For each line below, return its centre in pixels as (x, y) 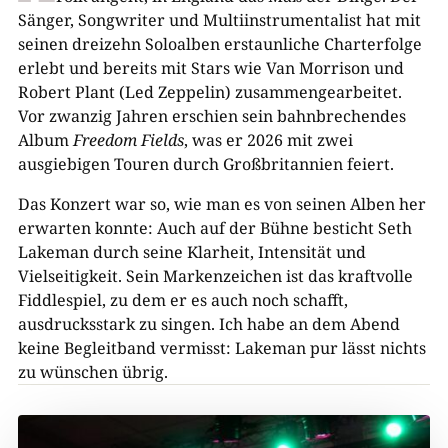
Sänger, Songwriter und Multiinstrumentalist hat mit (219, 20)
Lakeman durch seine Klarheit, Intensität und (191, 252)
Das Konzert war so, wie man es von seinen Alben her (221, 204)
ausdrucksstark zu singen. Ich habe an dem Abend (208, 324)
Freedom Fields (128, 140)
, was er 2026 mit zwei (268, 140)
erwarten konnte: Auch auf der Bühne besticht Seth (214, 228)
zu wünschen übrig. (92, 372)
